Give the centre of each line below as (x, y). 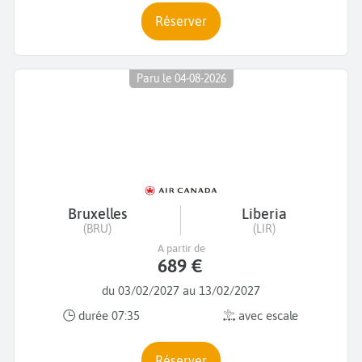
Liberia (264, 213)
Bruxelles (97, 213)
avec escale (267, 316)
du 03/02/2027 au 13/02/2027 (181, 290)
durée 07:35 (107, 316)
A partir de (181, 248)
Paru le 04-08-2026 (181, 79)
